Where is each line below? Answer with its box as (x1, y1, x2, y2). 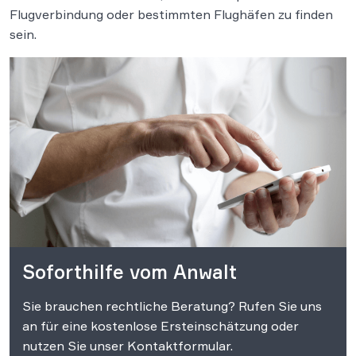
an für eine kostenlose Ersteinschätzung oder (22, 317, 299, 334)
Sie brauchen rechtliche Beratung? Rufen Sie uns (22, 297, 322, 314)
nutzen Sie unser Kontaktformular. (22, 337, 233, 354)
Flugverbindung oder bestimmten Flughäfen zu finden (10, 6, 333, 22)
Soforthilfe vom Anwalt (22, 259, 237, 284)
